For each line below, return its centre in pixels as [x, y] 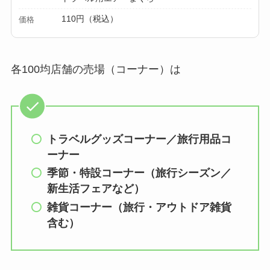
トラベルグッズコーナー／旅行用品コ [140, 139]
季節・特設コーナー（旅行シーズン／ [140, 173]
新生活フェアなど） [96, 189]
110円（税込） [90, 18]
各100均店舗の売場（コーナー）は [96, 69]
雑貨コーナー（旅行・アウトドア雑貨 [140, 207]
